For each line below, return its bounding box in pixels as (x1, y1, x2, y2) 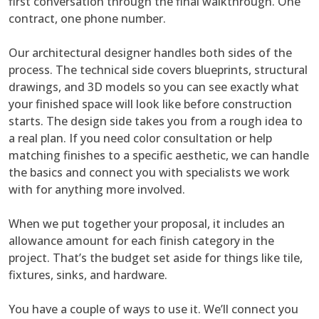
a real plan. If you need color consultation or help (9, 130, 272, 147)
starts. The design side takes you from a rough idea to (9, 113, 303, 130)
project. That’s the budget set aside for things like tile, (9, 250, 303, 266)
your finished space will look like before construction (9, 96, 292, 113)
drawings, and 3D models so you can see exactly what (9, 79, 299, 95)
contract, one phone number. (9, 11, 166, 27)
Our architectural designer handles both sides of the (9, 45, 292, 61)
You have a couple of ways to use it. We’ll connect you (9, 301, 298, 318)
